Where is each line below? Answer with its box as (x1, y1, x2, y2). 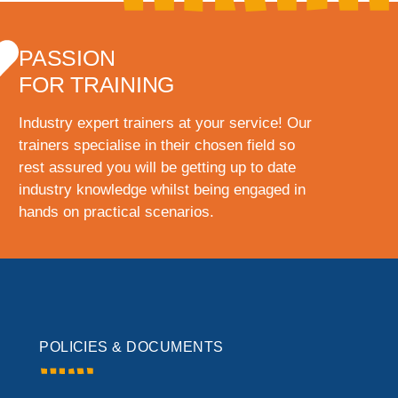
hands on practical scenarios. (19, 203, 214, 221)
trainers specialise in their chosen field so (19, 137, 295, 155)
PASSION (19, 45, 115, 71)
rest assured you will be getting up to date (19, 159, 296, 177)
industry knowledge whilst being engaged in (19, 181, 306, 199)
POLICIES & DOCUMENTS (39, 339, 224, 355)
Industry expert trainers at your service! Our (19, 115, 312, 132)
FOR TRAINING (19, 72, 174, 98)
